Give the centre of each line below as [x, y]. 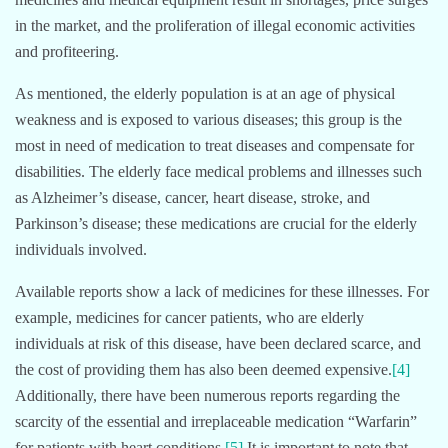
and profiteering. [67, 51]
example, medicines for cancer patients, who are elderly [189, 317]
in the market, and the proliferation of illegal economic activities [215, 25]
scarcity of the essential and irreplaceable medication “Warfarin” [216, 421]
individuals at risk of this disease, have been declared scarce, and [218, 343]
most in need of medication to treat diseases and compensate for [214, 145]
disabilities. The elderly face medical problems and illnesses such [218, 171]
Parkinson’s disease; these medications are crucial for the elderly [216, 223]
